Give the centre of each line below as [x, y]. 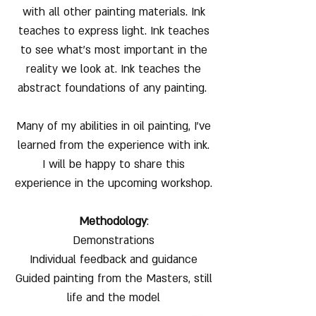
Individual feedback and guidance [114, 259]
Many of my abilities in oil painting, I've [114, 126]
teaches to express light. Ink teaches [114, 31]
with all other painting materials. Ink [114, 12]
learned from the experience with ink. [114, 145]
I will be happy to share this [114, 164]
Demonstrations [114, 240]
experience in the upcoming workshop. [114, 183]
